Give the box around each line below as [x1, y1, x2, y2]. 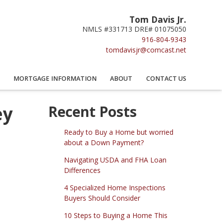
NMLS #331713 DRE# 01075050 [82, 24, 186, 34]
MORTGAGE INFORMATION [13, 74, 97, 83]
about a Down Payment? [63, 138, 144, 148]
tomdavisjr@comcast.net [106, 45, 186, 55]
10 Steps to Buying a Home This [63, 211, 167, 221]
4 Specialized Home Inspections [63, 183, 166, 193]
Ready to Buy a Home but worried [63, 127, 173, 137]
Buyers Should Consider [63, 193, 140, 203]
